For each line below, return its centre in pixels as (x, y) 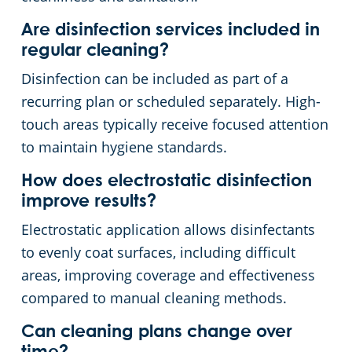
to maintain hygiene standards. (124, 147)
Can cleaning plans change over (157, 333)
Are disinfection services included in (170, 31)
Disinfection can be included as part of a (155, 79)
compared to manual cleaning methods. (154, 298)
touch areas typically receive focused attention (175, 125)
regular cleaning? (95, 51)
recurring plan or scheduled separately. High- (171, 102)
